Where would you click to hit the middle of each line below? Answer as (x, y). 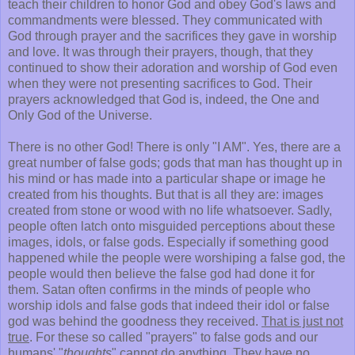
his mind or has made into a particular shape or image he (167, 178)
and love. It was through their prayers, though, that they (160, 52)
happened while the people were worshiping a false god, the (177, 258)
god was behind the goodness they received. (135, 321)
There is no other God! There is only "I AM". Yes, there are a (174, 147)
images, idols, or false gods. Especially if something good (168, 242)
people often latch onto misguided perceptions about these (172, 226)
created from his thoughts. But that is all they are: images (166, 194)
